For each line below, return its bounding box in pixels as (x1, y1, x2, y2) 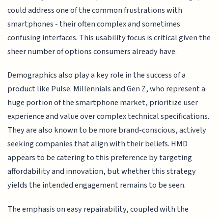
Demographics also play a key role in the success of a (7, 69, 186, 82)
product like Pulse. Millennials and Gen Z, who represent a (7, 83, 206, 95)
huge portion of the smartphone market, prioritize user (7, 97, 198, 109)
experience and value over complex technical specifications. (7, 110, 210, 123)
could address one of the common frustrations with (7, 4, 183, 16)
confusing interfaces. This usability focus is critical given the (7, 31, 211, 44)
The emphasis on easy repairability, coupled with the (7, 203, 189, 215)
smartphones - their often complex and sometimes (7, 18, 181, 30)
